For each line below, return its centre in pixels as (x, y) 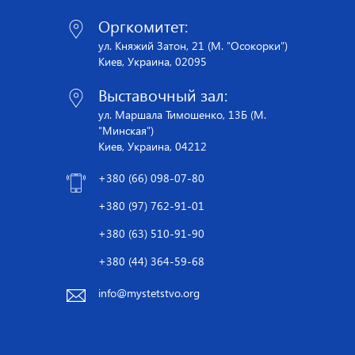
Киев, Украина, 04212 (153, 146)
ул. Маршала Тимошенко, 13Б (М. (182, 115)
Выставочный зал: (163, 95)
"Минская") (126, 130)
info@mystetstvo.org (149, 293)
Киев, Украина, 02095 (153, 61)
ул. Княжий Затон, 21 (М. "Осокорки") (193, 46)
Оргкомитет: (143, 27)
